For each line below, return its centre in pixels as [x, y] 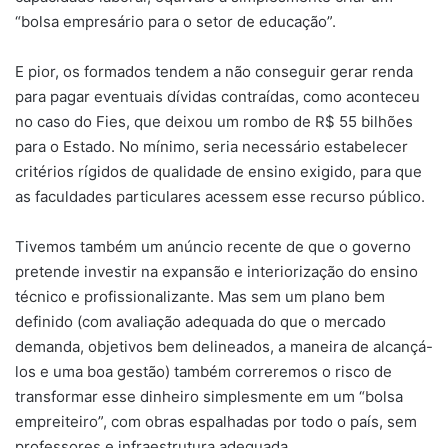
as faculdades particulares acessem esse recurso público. [220, 196]
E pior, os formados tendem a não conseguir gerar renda [214, 71]
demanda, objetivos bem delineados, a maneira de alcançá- [224, 346]
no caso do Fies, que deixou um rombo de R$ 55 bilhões [214, 121]
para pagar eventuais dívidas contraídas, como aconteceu [217, 96]
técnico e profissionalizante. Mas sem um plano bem [200, 296]
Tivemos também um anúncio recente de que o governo [213, 246]
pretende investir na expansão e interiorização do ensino [216, 271]
